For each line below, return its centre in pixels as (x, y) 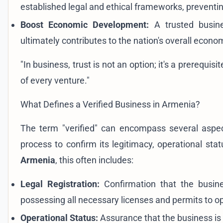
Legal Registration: (60, 184)
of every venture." (55, 80)
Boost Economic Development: (85, 24)
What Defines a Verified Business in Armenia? (110, 104)
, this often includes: (94, 160)
